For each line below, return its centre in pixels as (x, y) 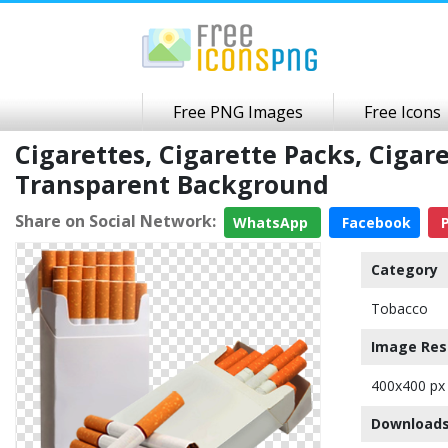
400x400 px (408, 385)
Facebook (374, 222)
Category (404, 269)
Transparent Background (172, 184)
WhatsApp (272, 222)
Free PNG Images (238, 112)
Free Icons (402, 112)
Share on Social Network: (115, 220)
